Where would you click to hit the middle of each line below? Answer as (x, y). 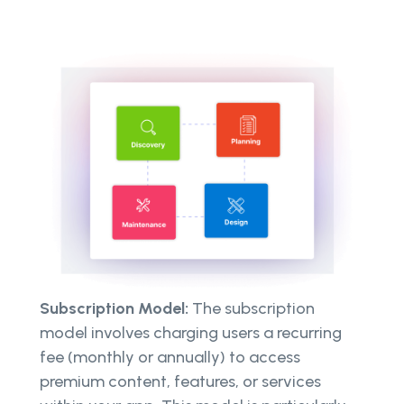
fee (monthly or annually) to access (170, 357)
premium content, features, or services (180, 381)
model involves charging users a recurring (191, 332)
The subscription (253, 308)
